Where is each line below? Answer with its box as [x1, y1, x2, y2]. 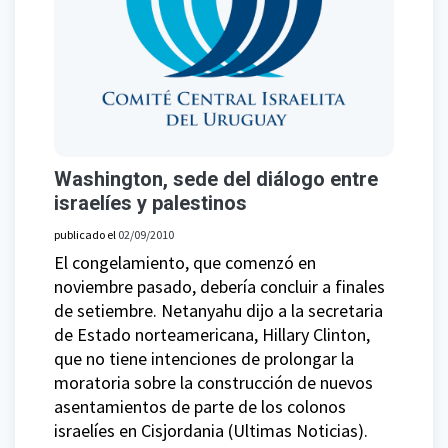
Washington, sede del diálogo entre [54, 167, 378, 192]
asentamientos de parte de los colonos [54, 395, 346, 419]
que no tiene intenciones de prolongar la [54, 347, 354, 371]
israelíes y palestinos [54, 191, 247, 216]
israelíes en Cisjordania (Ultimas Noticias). [54, 419, 368, 443]
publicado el [54, 227, 118, 243]
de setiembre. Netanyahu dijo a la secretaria [54, 299, 383, 323]
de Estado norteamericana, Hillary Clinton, [54, 323, 370, 347]
